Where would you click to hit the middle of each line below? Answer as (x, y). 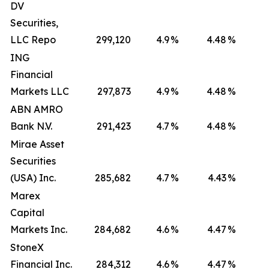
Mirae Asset (37, 144)
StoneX (27, 247)
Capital (27, 213)
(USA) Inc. (33, 178)
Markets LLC (40, 91)
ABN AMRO (37, 109)
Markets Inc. (39, 229)
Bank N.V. (31, 126)
